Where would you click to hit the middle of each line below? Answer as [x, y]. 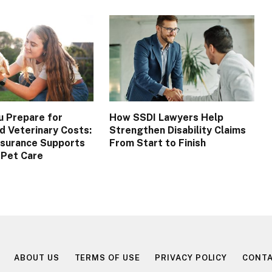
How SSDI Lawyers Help [166, 118]
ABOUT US [37, 258]
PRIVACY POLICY [191, 258]
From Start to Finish [157, 143]
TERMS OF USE [107, 258]
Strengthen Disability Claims [177, 131]
